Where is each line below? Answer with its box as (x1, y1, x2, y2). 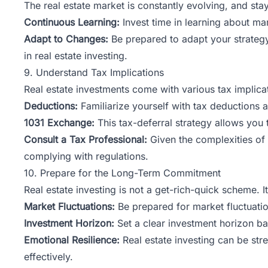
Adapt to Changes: (24, 32, 108, 45)
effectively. (24, 250, 73, 263)
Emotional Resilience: (24, 233, 120, 246)
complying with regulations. (24, 150, 148, 162)
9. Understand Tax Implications (24, 66, 164, 78)
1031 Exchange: (24, 116, 95, 129)
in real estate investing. (24, 49, 127, 62)
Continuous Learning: (24, 16, 120, 28)
